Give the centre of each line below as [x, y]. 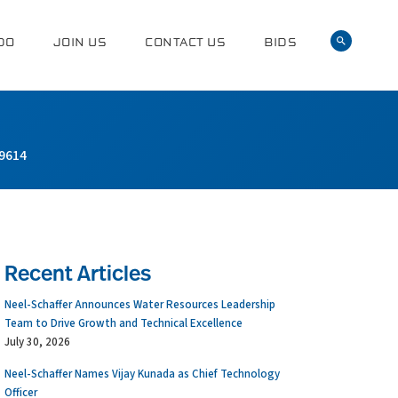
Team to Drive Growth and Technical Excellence [123, 323]
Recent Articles [77, 275]
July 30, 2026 [37, 342]
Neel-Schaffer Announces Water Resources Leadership [139, 305]
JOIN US [80, 42]
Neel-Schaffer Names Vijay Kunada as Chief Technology [142, 374]
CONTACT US [185, 42]
